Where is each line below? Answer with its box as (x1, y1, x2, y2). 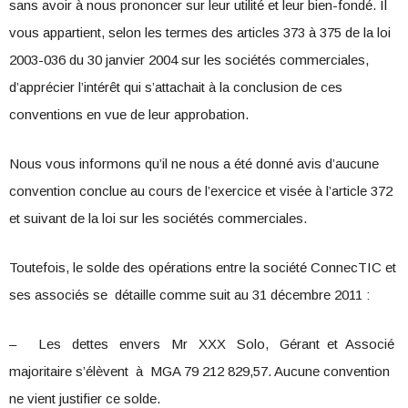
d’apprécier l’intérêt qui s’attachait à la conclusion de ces (9, 79, 342, 96)
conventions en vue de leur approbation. (9, 107, 249, 123)
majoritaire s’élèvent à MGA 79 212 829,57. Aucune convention (9, 363, 390, 380)
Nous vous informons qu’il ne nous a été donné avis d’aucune (9, 156, 379, 172)
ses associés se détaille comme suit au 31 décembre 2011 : (9, 287, 370, 303)
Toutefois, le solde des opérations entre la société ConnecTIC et (9, 260, 396, 276)
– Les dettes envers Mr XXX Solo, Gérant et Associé (9, 336, 394, 352)
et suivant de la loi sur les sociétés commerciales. (9, 210, 307, 227)
